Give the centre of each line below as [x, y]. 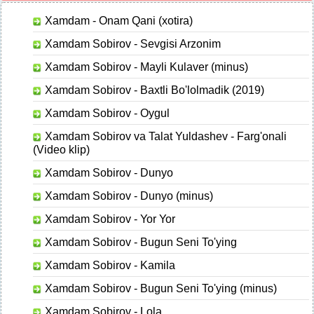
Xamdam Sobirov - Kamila [109, 265]
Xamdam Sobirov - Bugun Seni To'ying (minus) [159, 288]
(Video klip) [61, 149]
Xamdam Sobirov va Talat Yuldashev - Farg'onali [164, 136]
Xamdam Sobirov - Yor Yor [109, 218]
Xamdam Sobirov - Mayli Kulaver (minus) [145, 66]
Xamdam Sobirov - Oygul [106, 112]
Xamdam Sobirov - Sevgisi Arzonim [131, 43]
